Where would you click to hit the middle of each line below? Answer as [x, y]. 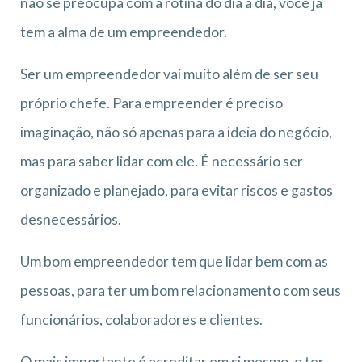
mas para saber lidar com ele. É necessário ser [162, 161]
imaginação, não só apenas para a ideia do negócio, [176, 132]
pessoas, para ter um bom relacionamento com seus [181, 290]
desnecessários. [71, 219]
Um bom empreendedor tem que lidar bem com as [174, 261]
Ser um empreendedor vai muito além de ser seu [169, 74]
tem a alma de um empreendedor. [124, 32]
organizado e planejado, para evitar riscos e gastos [177, 190]
